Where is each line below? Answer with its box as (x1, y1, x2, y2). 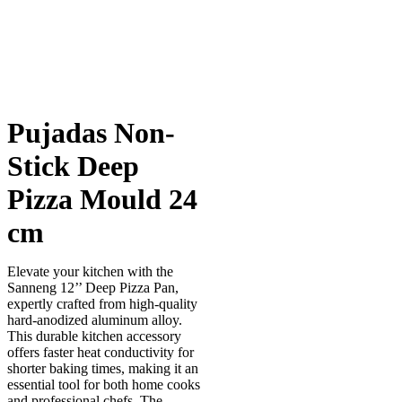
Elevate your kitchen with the (7, 264, 173, 279)
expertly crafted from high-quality (7, 296, 197, 311)
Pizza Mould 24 (7, 183, 197, 215)
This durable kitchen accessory (7, 328, 181, 344)
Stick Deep (7, 150, 139, 182)
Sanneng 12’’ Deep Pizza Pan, (7, 280, 179, 295)
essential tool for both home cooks (7, 377, 200, 392)
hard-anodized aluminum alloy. (7, 312, 182, 328)
